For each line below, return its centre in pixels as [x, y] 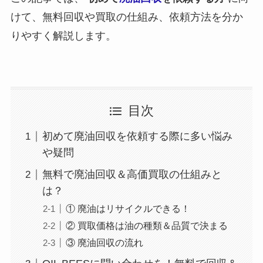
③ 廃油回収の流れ [104, 243]
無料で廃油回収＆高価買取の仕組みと [132, 175]
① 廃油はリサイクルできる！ [128, 209]
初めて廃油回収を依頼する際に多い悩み [137, 136]
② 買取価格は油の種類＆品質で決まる [146, 226]
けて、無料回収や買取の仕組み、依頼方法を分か [127, 17]
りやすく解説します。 [63, 36]
